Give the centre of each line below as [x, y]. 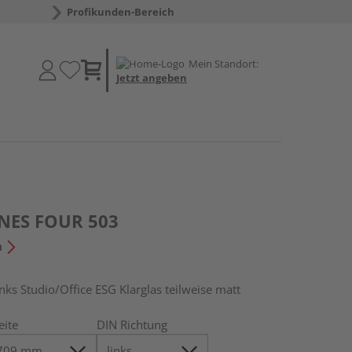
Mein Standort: [224, 63]
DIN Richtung [132, 324]
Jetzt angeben [152, 77]
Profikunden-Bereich [120, 12]
